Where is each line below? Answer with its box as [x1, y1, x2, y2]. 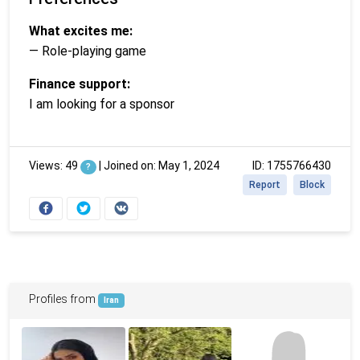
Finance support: [29, 76, 130, 92]
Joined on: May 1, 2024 [103, 159, 219, 173]
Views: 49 [29, 159, 80, 173]
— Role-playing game [29, 43, 146, 59]
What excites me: [29, 23, 133, 39]
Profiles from [29, 292, 98, 306]
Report [249, 179, 280, 191]
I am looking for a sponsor [29, 96, 174, 112]
